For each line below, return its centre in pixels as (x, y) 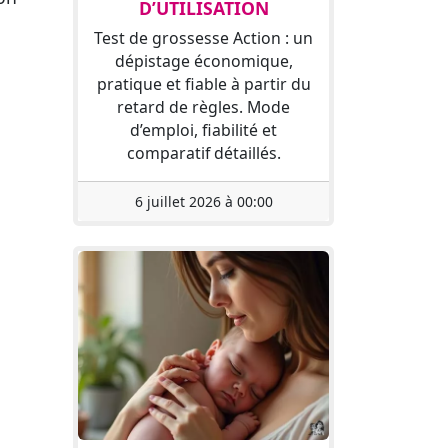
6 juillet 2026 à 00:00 (203, 202)
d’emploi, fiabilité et (203, 130)
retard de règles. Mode (203, 107)
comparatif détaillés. (203, 153)
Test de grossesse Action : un (203, 38)
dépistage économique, (203, 61)
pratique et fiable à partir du (203, 84)
